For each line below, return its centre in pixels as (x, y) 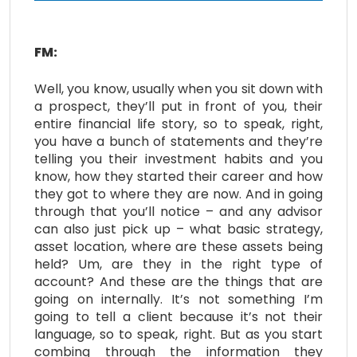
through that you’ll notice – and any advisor (178, 211)
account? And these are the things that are (178, 281)
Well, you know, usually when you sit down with (178, 88)
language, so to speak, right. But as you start (178, 334)
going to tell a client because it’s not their (178, 316)
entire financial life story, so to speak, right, (178, 124)
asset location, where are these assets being (178, 246)
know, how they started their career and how (178, 176)
